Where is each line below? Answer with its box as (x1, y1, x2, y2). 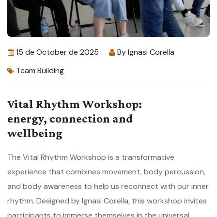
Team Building (16, 65, 64, 76)
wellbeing (7, 126, 62, 139)
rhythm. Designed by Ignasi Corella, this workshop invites (7, 195, 207, 206)
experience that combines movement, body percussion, (7, 166, 205, 177)
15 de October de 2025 (16, 46, 99, 57)
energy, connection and (7, 111, 133, 125)
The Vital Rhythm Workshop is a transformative (7, 152, 174, 162)
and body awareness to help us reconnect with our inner (7, 181, 209, 191)
